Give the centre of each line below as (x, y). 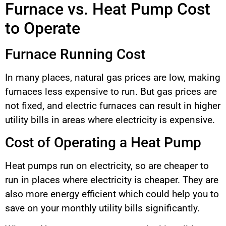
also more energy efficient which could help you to (112, 194)
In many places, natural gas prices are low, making (113, 77)
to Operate (43, 28)
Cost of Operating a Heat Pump (103, 142)
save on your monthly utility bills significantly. (102, 208)
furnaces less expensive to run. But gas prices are (111, 91)
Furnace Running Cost (75, 54)
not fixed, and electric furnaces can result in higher (113, 105)
